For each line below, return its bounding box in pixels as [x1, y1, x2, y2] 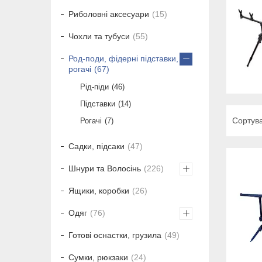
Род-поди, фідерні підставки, [68, 54, 178, 64]
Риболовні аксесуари [68, 9, 149, 19]
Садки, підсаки [68, 142, 125, 151]
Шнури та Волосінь [68, 164, 141, 174]
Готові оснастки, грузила [68, 230, 161, 240]
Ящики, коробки [68, 186, 129, 196]
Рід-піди [80, 82, 109, 92]
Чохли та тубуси [68, 32, 130, 42]
